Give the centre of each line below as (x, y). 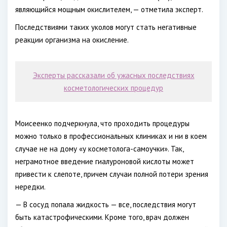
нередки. (30, 187)
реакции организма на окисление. (72, 40)
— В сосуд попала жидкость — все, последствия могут (106, 204)
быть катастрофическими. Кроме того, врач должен (102, 217)
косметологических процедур (113, 88)
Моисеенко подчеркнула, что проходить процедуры (102, 123)
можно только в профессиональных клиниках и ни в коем (111, 136)
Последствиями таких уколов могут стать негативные (106, 27)
